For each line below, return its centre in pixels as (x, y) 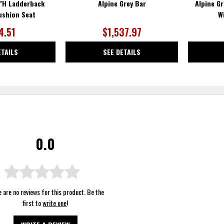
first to (33, 203)
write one (55, 203)
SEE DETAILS (122, 51)
